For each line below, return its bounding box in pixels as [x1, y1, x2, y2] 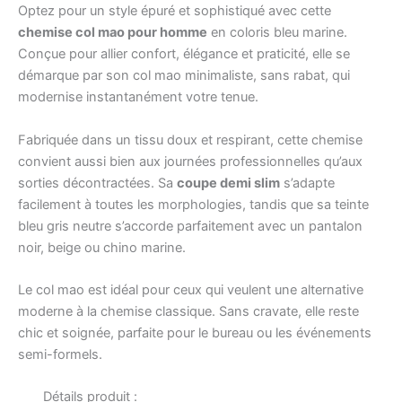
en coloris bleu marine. [207, 24, 347, 41]
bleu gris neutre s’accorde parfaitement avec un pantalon [18, 217, 363, 234]
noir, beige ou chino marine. [18, 239, 186, 256]
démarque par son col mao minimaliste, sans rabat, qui [18, 67, 350, 84]
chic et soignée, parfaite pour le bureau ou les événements [18, 325, 371, 342]
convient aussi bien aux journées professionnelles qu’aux [18, 153, 363, 170]
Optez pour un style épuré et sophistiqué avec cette [18, 3, 331, 20]
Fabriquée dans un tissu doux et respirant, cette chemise [18, 131, 363, 148]
